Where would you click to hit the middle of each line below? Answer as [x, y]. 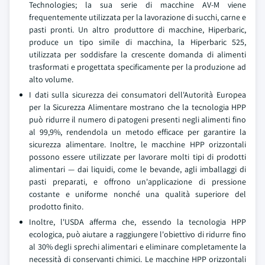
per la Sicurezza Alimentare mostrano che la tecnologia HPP [138, 107]
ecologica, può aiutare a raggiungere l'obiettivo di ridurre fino [138, 234]
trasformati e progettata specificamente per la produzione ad [138, 67]
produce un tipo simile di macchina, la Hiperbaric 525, [138, 42]
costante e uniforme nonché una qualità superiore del [138, 194]
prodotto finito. [56, 206]
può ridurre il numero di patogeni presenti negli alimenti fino [138, 119]
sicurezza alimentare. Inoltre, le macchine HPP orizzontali [138, 144]
